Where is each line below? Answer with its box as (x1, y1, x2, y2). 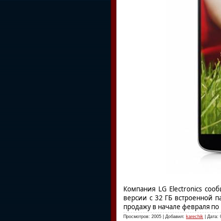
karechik (186, 214, 203, 219)
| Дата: (203, 214, 220, 219)
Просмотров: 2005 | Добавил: (123, 214, 186, 219)
